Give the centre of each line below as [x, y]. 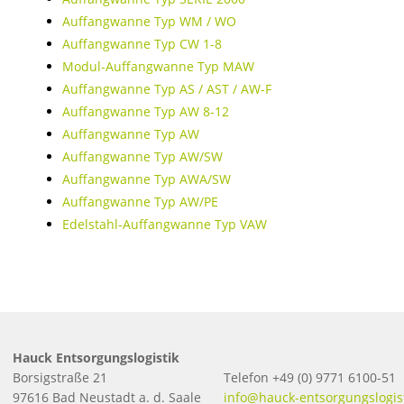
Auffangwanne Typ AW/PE [140, 202]
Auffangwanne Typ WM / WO [149, 21]
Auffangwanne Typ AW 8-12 [146, 111]
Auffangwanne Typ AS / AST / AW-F [167, 89]
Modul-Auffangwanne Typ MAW [158, 66]
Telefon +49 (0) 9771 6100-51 [310, 377]
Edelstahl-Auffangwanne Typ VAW [165, 224]
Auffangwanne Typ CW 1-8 [142, 44]
